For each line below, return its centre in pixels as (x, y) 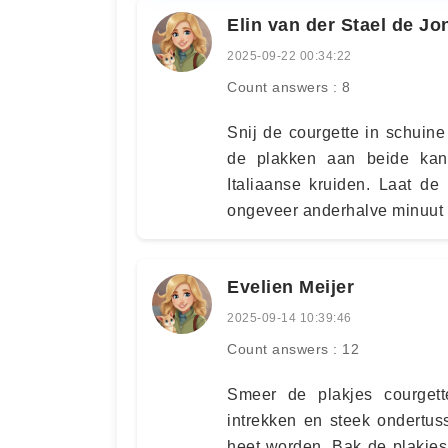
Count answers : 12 (293, 348)
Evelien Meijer (290, 286)
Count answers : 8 (289, 86)
